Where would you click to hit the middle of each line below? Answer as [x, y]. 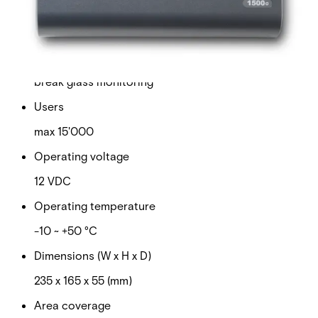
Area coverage [72, 305]
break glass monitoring [94, 81]
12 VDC [53, 180]
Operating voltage [82, 155]
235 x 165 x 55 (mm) [83, 280]
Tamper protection [83, 56]
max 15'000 [64, 131]
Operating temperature [95, 205]
